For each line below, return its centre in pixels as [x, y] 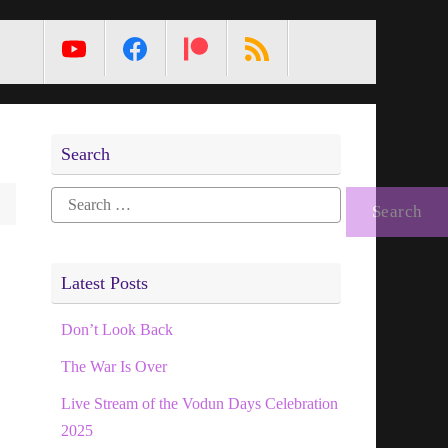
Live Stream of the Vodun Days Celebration [199, 403]
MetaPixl [56, 46]
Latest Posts [104, 282]
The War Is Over [114, 366]
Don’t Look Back [117, 329]
